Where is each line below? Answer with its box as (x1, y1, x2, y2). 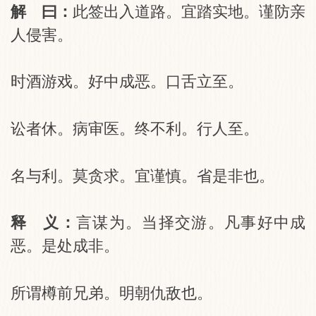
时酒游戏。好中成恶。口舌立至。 (10, 73, 243, 91)
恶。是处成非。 (10, 237, 119, 255)
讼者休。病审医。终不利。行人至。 (10, 120, 259, 138)
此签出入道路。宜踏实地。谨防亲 (72, 2, 306, 20)
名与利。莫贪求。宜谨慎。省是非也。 (10, 166, 274, 185)
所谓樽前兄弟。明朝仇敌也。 (10, 284, 212, 302)
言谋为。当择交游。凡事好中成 (75, 214, 306, 232)
